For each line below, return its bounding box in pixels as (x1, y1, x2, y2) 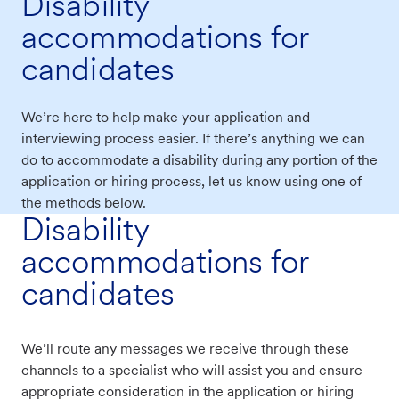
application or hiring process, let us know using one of (21, 173, 362, 191)
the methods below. (21, 194, 146, 212)
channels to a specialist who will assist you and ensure (21, 362, 362, 379)
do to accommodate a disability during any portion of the (21, 151, 378, 169)
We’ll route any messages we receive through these (21, 340, 349, 358)
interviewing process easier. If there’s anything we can (21, 130, 365, 148)
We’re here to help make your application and (21, 109, 310, 126)
